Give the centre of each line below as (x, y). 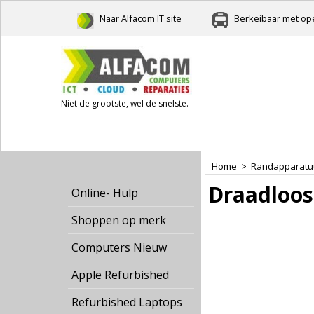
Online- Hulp (105, 193)
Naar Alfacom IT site (141, 18)
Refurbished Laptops (127, 302)
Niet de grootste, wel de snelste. (125, 103)
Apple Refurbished (120, 275)
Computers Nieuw (119, 247)
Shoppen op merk (119, 220)
